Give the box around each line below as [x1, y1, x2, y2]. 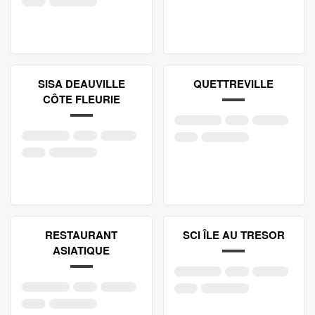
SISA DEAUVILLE [37, 76, 125, 91]
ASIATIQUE [53, 243, 110, 258]
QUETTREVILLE [193, 76, 274, 91]
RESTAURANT [45, 227, 118, 243]
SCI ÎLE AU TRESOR [182, 227, 285, 243]
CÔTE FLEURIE [42, 91, 120, 107]
